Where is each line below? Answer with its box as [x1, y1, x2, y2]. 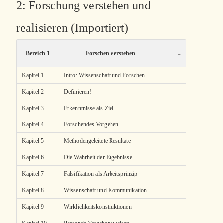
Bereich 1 [26, 50, 50, 57]
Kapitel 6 [22, 154, 44, 161]
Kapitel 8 [22, 187, 44, 194]
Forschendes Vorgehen [64, 121, 118, 128]
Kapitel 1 [22, 72, 44, 79]
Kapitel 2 [22, 88, 44, 96]
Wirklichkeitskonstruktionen [64, 203, 132, 211]
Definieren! [64, 88, 92, 96]
